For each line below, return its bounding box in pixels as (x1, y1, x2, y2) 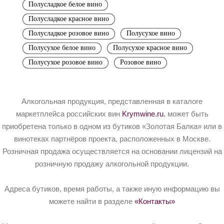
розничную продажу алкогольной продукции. (35, 159, 189, 168)
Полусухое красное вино (113, 43, 187, 51)
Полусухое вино (126, 29, 175, 37)
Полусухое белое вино (28, 43, 95, 51)
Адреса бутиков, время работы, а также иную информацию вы (4, 184, 220, 193)
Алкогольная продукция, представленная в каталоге (21, 97, 202, 105)
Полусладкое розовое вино (28, 29, 109, 37)
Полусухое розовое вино (28, 58, 102, 66)
